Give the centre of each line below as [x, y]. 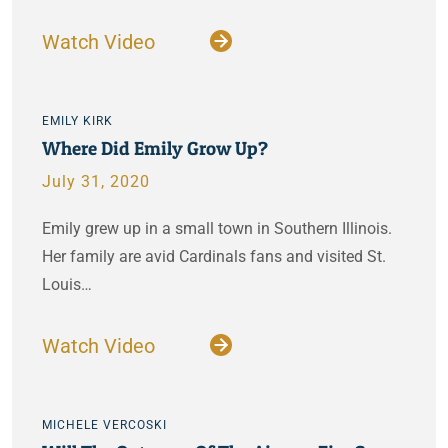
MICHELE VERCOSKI [104, 425]
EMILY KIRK [77, 121]
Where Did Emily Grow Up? [155, 148]
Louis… [67, 284]
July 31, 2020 [96, 181]
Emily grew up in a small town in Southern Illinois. [217, 228]
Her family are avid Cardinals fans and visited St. [214, 256]
